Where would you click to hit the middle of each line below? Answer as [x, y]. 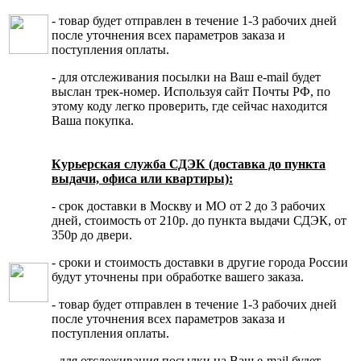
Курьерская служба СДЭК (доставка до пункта [189, 164]
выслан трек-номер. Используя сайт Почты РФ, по [191, 91]
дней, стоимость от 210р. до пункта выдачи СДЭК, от [199, 220]
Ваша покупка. [93, 120]
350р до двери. [92, 234]
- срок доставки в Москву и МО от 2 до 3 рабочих [189, 205]
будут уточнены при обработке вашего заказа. [178, 276]
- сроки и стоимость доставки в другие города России [200, 262]
